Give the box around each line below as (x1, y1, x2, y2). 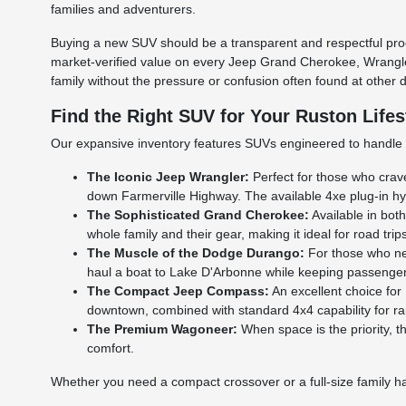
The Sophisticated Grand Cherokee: (87, 208, 310, 223)
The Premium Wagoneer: (87, 322, 238, 337)
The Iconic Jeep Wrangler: (87, 169, 250, 185)
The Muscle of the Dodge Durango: (87, 246, 305, 261)
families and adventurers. (51, 2, 197, 17)
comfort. (87, 341, 135, 356)
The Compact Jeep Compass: (87, 284, 270, 299)
